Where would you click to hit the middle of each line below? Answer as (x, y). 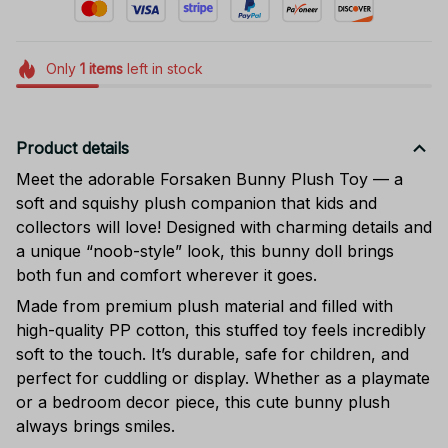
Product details (72, 148)
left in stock (162, 69)
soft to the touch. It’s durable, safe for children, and (212, 353)
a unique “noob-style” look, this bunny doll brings (205, 251)
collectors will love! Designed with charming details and (224, 227)
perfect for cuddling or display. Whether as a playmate (223, 377)
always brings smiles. (95, 425)
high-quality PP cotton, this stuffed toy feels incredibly (221, 329)
